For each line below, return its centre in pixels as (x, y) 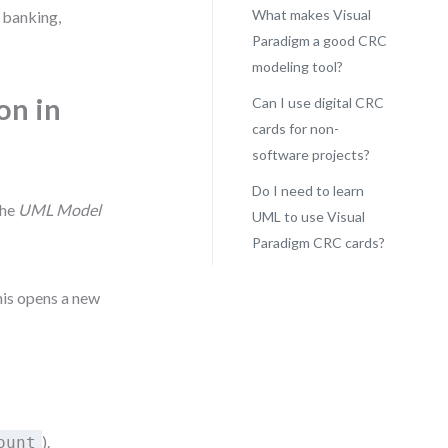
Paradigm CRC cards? (318, 242)
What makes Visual (311, 14)
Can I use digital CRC (317, 102)
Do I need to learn (307, 190)
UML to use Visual (308, 216)
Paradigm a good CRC (319, 40)
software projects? (310, 154)
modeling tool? (297, 66)
